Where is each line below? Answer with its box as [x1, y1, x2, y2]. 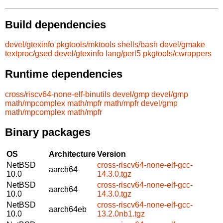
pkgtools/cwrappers [143, 49, 212, 58]
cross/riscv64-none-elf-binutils [5, 90, 111, 99]
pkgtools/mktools [56, 40, 115, 49]
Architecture [49, 149, 96, 158]
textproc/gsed [5, 49, 52, 58]
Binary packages [5, 126, 91, 139]
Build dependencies [5, 18, 106, 31]
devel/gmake [160, 40, 205, 49]
